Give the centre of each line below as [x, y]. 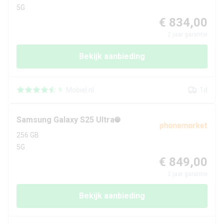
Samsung [34, 120]
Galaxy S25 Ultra [84, 120]
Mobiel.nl [80, 90]
